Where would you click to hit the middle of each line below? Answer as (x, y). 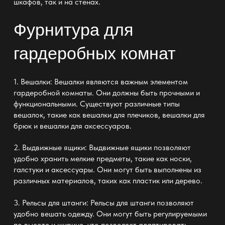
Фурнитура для (73, 30)
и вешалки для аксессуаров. (81, 126)
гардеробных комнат (94, 53)
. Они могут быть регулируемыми (149, 213)
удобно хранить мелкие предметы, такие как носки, (102, 159)
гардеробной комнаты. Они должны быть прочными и (106, 92)
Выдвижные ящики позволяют (139, 148)
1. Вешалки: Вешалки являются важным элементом (100, 81)
